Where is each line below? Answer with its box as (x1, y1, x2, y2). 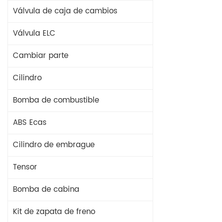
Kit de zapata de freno (13, 206, 95, 218)
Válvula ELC (13, 27, 55, 40)
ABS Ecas (13, 116, 47, 129)
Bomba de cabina (13, 183, 79, 196)
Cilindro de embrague (13, 139, 95, 151)
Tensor (13, 161, 37, 173)
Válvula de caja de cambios (13, 5, 117, 17)
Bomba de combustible (13, 94, 99, 107)
